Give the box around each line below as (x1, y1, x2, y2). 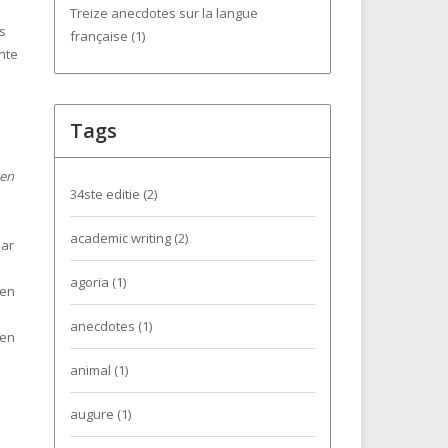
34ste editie (69, 185, 143, 203)
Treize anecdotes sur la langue (69, 4, 258, 22)
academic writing (69, 229, 174, 247)
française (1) (69, 27, 145, 45)
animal (69, 361, 114, 379)
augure (69, 405, 117, 423)
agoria (69, 273, 112, 291)
